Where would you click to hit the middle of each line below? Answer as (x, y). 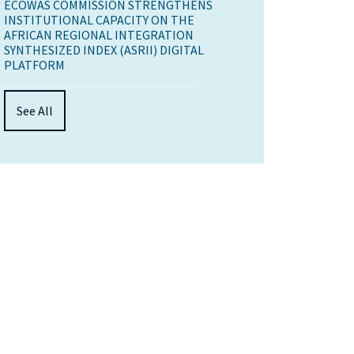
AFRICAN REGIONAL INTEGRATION (99, 35)
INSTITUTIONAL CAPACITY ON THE (99, 20)
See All (35, 111)
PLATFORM (34, 65)
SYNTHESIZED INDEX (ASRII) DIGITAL (104, 50)
